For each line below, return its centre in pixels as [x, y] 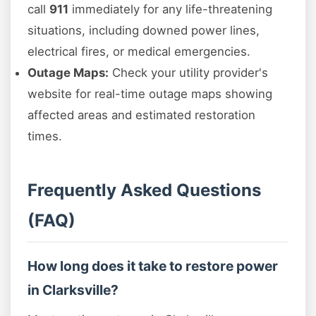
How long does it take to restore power [153, 266]
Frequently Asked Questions [144, 190]
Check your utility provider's [188, 73]
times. [45, 136]
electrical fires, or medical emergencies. [139, 52]
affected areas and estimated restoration [141, 115]
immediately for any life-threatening [170, 10]
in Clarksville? [73, 290]
